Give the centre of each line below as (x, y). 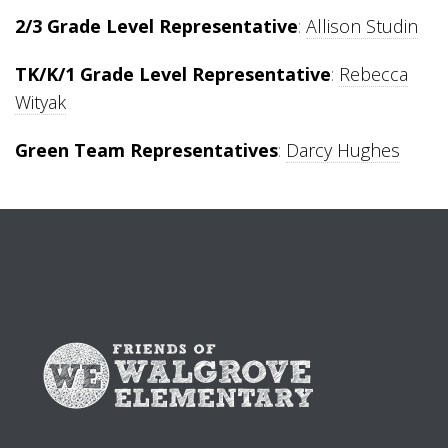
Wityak (40, 102)
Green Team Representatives (146, 150)
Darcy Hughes (343, 150)
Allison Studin (362, 26)
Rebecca (373, 74)
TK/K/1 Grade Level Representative (173, 74)
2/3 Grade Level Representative (156, 26)
